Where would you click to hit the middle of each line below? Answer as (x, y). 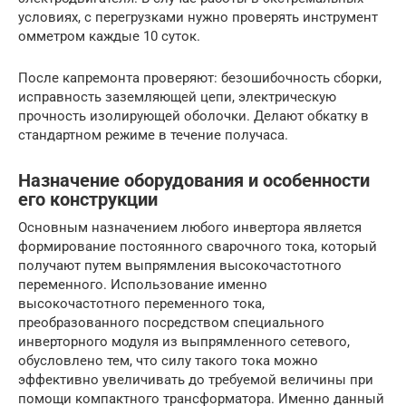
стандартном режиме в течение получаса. (153, 135)
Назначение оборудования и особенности (194, 181)
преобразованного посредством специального (171, 322)
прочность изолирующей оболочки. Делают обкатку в (193, 116)
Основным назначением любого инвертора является (190, 227)
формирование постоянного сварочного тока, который (198, 246)
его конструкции (88, 200)
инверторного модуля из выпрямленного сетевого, (184, 341)
